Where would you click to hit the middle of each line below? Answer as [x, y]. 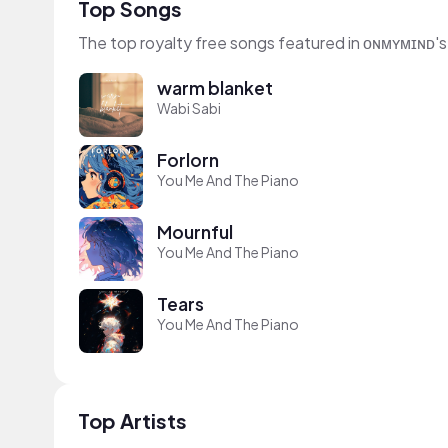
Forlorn [188, 159]
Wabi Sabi [189, 107]
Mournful [195, 231]
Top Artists [132, 420]
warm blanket [215, 87]
